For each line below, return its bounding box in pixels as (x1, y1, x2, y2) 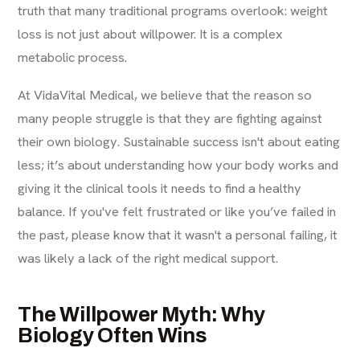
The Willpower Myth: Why (18, 302, 265, 325)
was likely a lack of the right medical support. (18, 248, 279, 267)
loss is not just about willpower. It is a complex (18, 24, 284, 43)
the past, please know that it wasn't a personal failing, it (18, 225, 338, 243)
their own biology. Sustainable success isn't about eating (18, 132, 341, 150)
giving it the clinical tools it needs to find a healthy (18, 178, 302, 197)
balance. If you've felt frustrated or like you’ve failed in (18, 202, 337, 220)
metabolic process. (18, 47, 128, 66)
